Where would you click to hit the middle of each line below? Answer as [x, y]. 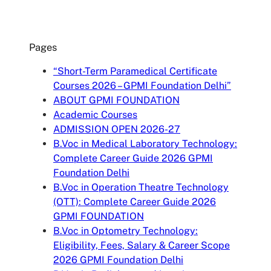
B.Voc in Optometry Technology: [126, 230]
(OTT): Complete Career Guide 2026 [135, 201]
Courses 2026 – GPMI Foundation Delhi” [142, 85]
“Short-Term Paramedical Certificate [135, 71]
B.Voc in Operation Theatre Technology [141, 187]
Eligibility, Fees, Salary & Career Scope [142, 245]
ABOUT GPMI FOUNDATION [116, 100]
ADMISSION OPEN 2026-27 [117, 129]
